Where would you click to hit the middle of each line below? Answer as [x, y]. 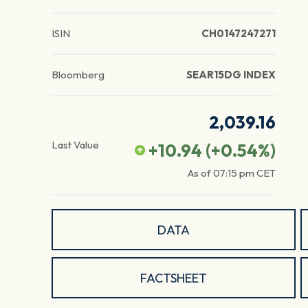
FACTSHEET [173, 278]
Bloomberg [78, 75]
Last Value [75, 145]
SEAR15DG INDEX [231, 75]
